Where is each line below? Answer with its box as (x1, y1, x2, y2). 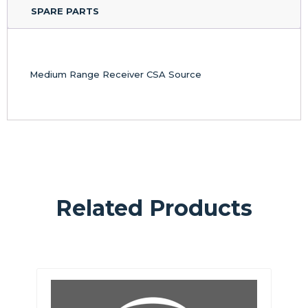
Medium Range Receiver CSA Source (30, 69, 201, 80)
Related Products (56, 195, 252, 221)
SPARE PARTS (31, 5, 99, 16)
